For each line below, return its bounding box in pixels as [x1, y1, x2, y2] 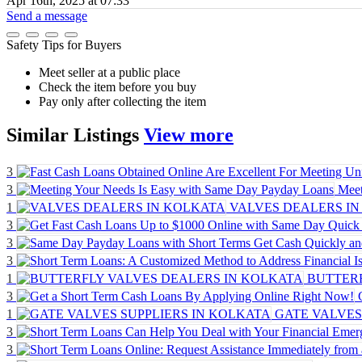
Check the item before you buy [39, 79, 196, 94]
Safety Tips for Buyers [6, 37, 121, 52]
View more [144, 124, 234, 146]
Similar [6, 124, 74, 146]
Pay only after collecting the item [39, 94, 206, 108]
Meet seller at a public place [39, 65, 180, 79]
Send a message [6, 8, 87, 23]
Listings [74, 124, 139, 146]
